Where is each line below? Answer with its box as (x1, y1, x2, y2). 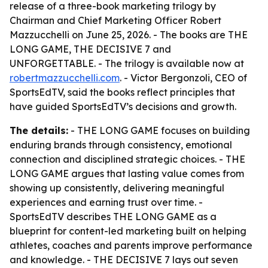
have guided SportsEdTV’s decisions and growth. (10, 100, 236, 112)
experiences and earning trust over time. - (10, 196, 203, 208)
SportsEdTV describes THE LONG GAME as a (10, 211, 217, 223)
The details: (10, 124, 68, 136)
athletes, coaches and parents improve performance (10, 239, 252, 251)
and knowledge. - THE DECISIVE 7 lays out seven (10, 254, 238, 266)
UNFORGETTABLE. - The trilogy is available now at (10, 57, 244, 69)
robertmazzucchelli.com (10, 72, 120, 84)
